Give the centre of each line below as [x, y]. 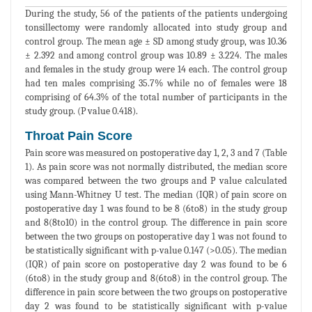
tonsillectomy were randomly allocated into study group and [156, 28]
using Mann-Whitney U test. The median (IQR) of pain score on [156, 195]
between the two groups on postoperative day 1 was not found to [156, 237]
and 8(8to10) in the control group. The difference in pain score [156, 223]
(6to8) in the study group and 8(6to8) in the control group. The [156, 279]
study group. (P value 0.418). [81, 111]
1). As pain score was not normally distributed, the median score [156, 167]
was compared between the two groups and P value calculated [156, 181]
